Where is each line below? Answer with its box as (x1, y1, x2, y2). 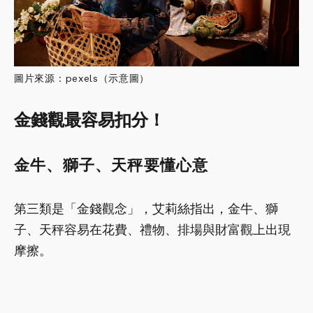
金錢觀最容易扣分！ (14, 110, 165, 130)
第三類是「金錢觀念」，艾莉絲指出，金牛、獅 (14, 201, 278, 216)
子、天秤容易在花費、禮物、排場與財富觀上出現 (14, 221, 291, 237)
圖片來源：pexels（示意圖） (14, 72, 150, 84)
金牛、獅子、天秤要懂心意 (14, 156, 209, 174)
